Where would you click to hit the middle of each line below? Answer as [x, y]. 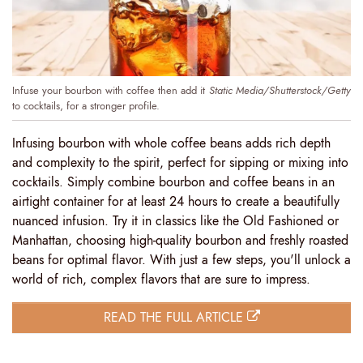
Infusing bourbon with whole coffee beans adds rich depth [171, 143]
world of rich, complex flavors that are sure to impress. [161, 280]
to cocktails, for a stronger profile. [86, 106]
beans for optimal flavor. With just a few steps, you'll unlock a [181, 260]
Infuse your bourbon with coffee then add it [109, 91]
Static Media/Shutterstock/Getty [280, 91]
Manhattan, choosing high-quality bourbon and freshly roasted [180, 241]
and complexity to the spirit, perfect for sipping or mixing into [180, 163]
